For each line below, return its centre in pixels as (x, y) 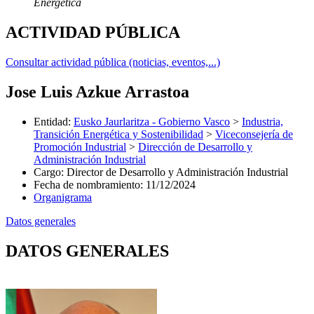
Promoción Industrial (80, 146)
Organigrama (63, 197)
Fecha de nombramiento (87, 184)
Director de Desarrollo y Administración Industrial (177, 172)
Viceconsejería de (254, 134)
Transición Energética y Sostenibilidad (118, 134)
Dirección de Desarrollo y (195, 146)
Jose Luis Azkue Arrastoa (97, 91)
